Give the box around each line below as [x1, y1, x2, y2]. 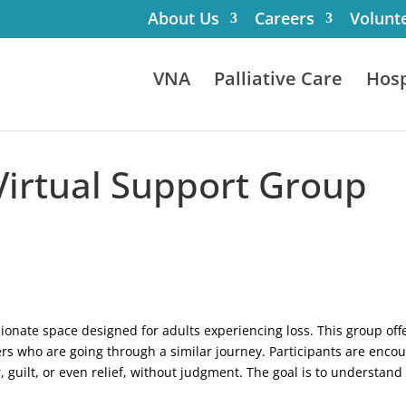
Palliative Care [214, 66, 343, 91]
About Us [148, 7, 219, 29]
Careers [255, 7, 314, 29]
